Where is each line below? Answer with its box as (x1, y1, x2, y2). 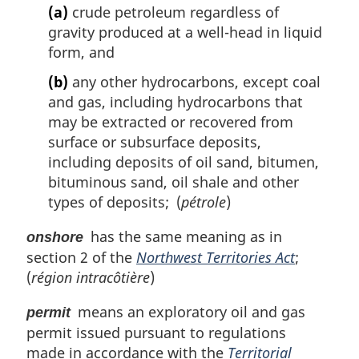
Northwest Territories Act (136, 248, 295, 268)
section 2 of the (26, 248, 136, 268)
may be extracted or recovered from (48, 112, 293, 132)
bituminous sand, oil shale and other (48, 172, 299, 192)
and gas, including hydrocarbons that (48, 92, 303, 112)
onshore (26, 229, 83, 246)
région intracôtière (31, 268, 150, 288)
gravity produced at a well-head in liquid (48, 22, 322, 42)
